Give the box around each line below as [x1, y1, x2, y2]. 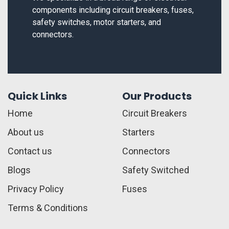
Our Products [122, 88, 192, 103]
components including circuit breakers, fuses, [32, 5, 194, 15]
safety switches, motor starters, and [32, 17, 161, 27]
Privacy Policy [8, 183, 64, 194]
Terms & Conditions [8, 202, 88, 213]
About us [8, 126, 44, 138]
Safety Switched [122, 164, 189, 175]
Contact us [8, 145, 52, 156]
